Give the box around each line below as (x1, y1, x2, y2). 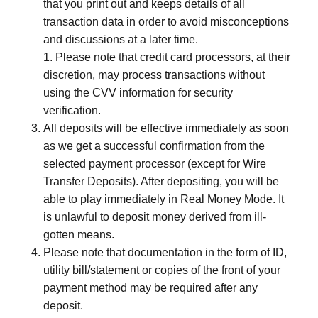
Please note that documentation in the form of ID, (43, 246, 287, 258)
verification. (43, 104, 101, 116)
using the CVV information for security (43, 87, 233, 99)
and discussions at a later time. (43, 33, 198, 45)
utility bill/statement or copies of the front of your (43, 264, 280, 276)
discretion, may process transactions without (43, 69, 265, 81)
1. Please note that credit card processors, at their (43, 51, 290, 63)
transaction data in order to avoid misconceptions (43, 16, 289, 28)
